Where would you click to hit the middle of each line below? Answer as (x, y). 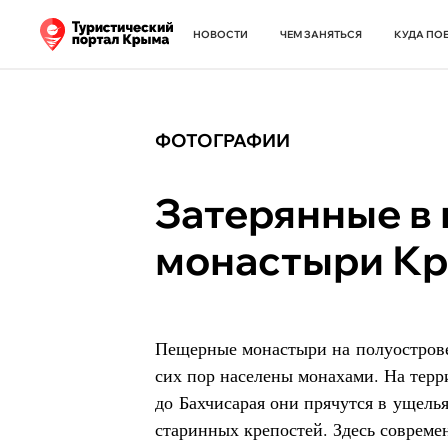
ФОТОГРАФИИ (222, 140)
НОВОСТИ (220, 34)
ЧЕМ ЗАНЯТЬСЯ (321, 34)
